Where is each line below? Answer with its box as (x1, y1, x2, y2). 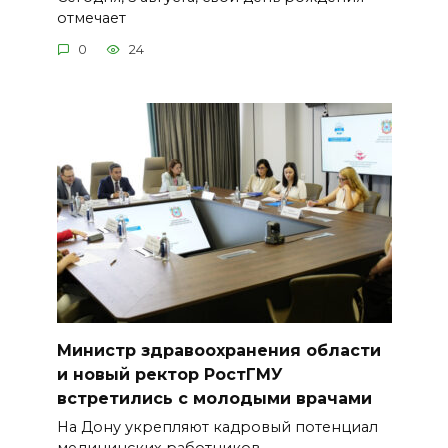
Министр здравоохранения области (56, 340, 381, 360)
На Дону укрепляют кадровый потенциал (56, 418, 378, 437)
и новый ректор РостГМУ (56, 364, 283, 384)
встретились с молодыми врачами (56, 388, 372, 408)
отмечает (56, 8, 126, 27)
